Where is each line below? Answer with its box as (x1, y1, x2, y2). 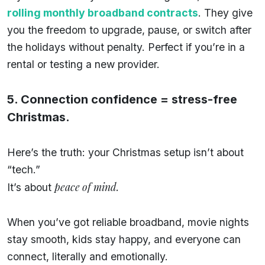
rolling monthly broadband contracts (7, 6, 198, 19)
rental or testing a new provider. (7, 57, 160, 70)
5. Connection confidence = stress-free (7, 92, 237, 106)
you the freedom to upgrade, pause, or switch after (7, 23, 251, 36)
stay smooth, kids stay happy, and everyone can (7, 232, 241, 245)
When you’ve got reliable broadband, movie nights (7, 215, 249, 228)
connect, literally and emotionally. (7, 250, 168, 263)
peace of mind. (54, 179, 119, 193)
